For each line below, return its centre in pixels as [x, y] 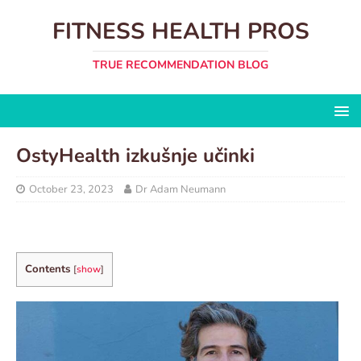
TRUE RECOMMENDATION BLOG [180, 65]
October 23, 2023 [71, 189]
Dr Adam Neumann [180, 189]
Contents [48, 269]
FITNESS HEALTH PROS [180, 31]
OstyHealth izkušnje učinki [135, 156]
